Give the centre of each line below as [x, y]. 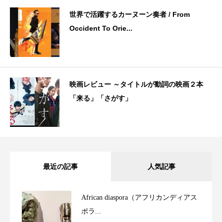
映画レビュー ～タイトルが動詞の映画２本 [136, 84]
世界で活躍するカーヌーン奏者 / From [130, 14]
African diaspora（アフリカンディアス [139, 197]
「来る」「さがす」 [101, 98]
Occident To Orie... [101, 28]
